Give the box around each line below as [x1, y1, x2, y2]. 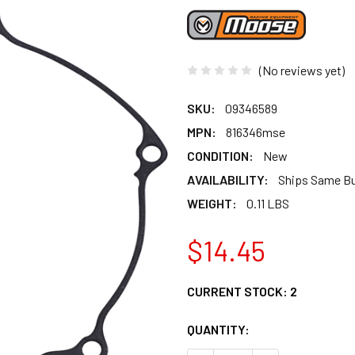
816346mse [226, 124, 285, 139]
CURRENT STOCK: [187, 283, 290, 299]
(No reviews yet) [259, 62, 345, 78]
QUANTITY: [187, 321, 250, 337]
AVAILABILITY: [187, 171, 269, 187]
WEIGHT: [187, 195, 237, 211]
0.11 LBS [246, 195, 289, 211]
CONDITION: [187, 147, 254, 163]
